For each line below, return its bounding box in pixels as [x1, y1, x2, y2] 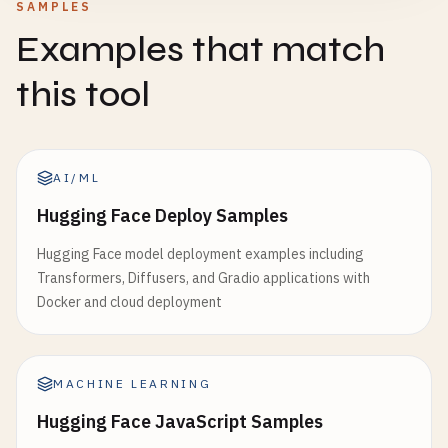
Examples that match [16, 28, 385, 71]
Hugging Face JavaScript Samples [37, 410, 323, 433]
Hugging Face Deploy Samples [37, 204, 288, 227]
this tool [16, 73, 150, 116]
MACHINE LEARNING [53, 376, 212, 391]
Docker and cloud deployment [37, 293, 222, 311]
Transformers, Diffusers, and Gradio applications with [37, 269, 370, 287]
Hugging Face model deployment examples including [37, 245, 364, 263]
